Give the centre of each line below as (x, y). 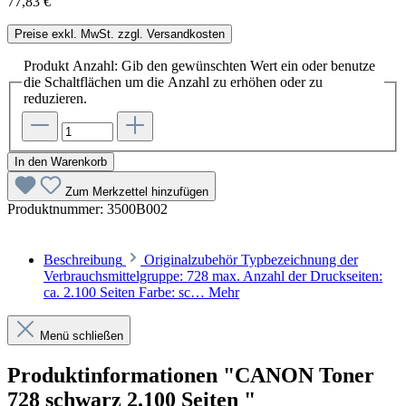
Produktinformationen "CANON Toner (191, 376)
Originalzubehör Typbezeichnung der (251, 260)
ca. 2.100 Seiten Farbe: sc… (126, 293)
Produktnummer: (57, 209)
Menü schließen (82, 336)
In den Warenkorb (61, 162)
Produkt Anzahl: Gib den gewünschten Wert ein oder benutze (199, 65)
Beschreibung (83, 260)
